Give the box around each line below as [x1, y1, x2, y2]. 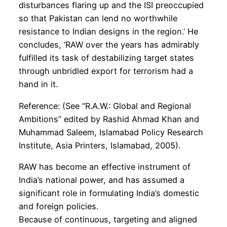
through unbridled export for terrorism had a [18, 66, 193, 77]
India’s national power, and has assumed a [18, 174, 184, 185]
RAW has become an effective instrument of [18, 161, 191, 172]
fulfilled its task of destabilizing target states [18, 53, 194, 63]
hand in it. [18, 79, 58, 90]
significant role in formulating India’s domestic [18, 187, 199, 198]
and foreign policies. [18, 201, 98, 211]
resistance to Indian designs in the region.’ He [18, 26, 198, 37]
